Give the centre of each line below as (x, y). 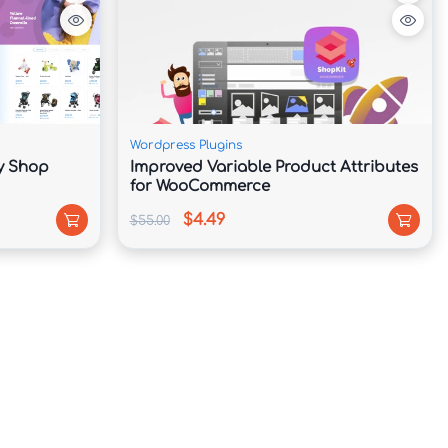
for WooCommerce (199, 186)
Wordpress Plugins (185, 144)
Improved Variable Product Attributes (273, 167)
